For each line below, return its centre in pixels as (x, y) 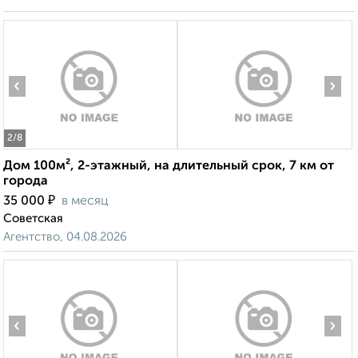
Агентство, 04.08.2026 (65, 237)
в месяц (85, 202)
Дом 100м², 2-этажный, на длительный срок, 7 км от (169, 167)
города (26, 182)
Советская (33, 219)
